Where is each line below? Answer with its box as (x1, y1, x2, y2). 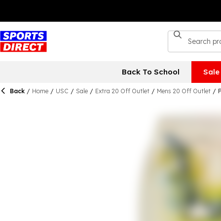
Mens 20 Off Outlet (157, 87, 211, 95)
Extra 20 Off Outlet (95, 87, 149, 95)
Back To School (121, 67, 180, 76)
